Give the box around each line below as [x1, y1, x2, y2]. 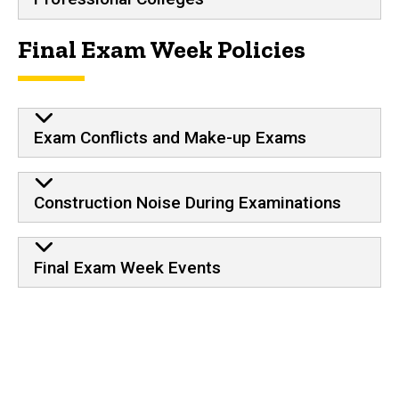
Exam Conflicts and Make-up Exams [33, 127, 306, 149]
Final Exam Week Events [33, 256, 221, 278]
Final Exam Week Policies [18, 34, 305, 64]
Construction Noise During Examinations [33, 191, 341, 213]
